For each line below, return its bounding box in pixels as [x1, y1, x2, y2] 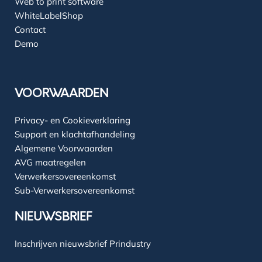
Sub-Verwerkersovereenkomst [15, 185, 135, 196]
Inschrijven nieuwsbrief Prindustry [15, 238, 151, 250]
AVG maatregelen [15, 157, 86, 168]
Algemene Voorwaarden [15, 143, 113, 154]
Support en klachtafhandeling [15, 129, 135, 140]
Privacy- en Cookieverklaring [15, 115, 130, 126]
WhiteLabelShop [15, 10, 83, 22]
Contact [15, 24, 46, 36]
